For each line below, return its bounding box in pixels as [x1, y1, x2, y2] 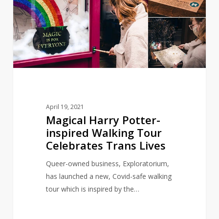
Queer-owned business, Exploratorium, [45, 158, 169, 168]
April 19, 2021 [45, 102, 84, 111]
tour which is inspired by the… [45, 184, 139, 194]
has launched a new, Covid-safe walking [45, 171, 172, 181]
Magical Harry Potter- [45, 112, 160, 127]
